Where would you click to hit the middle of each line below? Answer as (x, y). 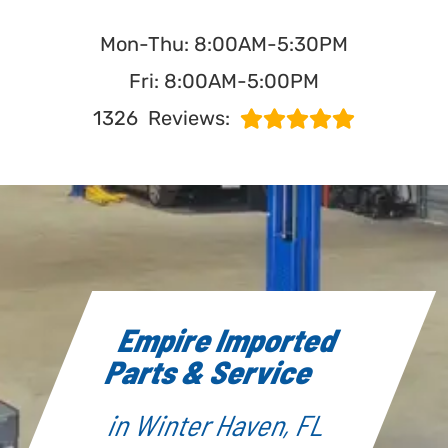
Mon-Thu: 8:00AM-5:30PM (224, 43)
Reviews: (189, 117)
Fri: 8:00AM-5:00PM (224, 80)
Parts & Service (211, 371)
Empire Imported (229, 339)
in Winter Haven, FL (218, 425)
